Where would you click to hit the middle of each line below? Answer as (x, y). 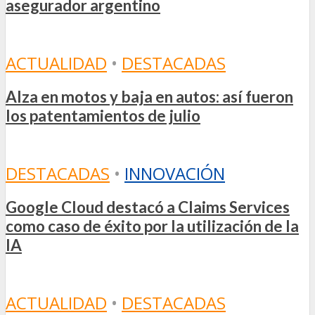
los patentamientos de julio (103, 116)
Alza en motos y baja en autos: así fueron (149, 97)
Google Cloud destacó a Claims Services (148, 207)
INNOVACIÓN (175, 173)
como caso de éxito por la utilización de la (152, 226)
